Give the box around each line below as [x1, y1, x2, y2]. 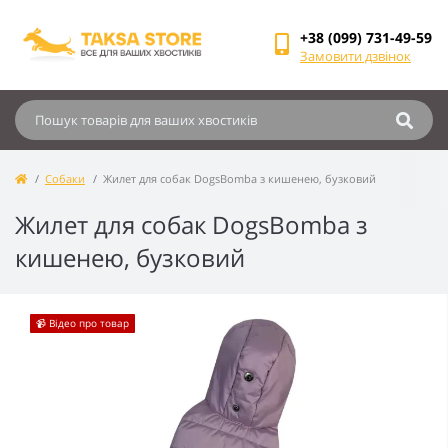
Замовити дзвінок [300, 46, 411, 65]
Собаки [45, 171, 85, 187]
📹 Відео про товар [36, 316, 129, 331]
